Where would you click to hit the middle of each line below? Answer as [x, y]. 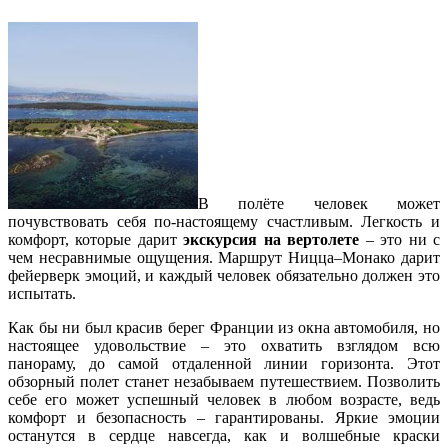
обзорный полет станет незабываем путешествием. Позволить [224, 382]
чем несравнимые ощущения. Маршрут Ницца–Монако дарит [224, 258]
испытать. [42, 294]
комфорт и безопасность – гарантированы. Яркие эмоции [224, 418]
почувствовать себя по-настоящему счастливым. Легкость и [224, 222]
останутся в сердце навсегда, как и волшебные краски [224, 436]
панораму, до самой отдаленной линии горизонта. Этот [224, 364]
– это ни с [403, 240]
